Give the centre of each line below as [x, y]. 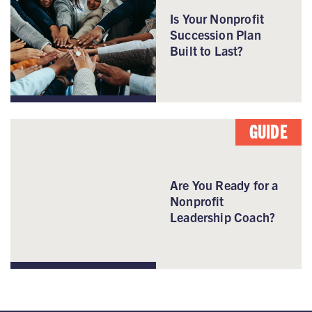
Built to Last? [207, 50]
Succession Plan [216, 34]
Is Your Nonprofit [217, 18]
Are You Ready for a [224, 185]
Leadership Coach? [223, 217]
